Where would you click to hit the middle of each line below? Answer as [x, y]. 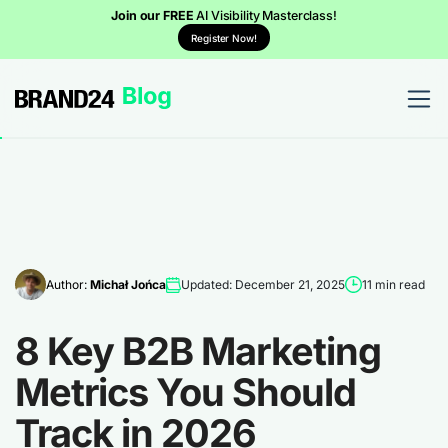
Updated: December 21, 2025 [263, 284]
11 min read [393, 284]
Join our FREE [154, 15]
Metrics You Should [185, 392]
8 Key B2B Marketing [198, 351]
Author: [68, 284]
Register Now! [224, 37]
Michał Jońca [128, 284]
